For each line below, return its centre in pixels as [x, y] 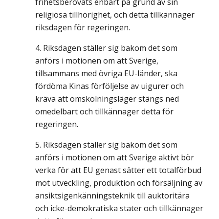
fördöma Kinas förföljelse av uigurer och [109, 86]
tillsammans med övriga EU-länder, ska [106, 73]
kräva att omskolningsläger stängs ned [107, 99]
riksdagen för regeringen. [83, 27]
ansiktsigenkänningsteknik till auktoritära [112, 196]
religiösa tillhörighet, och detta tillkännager [115, 15]
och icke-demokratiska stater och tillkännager [119, 208]
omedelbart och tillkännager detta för [104, 111]
